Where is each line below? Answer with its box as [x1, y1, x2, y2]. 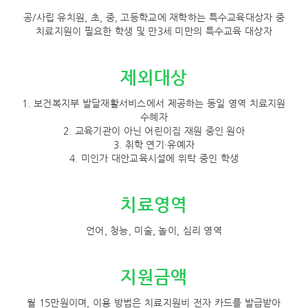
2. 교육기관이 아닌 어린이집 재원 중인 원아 [63, 125, 245, 136]
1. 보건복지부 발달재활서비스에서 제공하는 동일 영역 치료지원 [22, 98, 286, 109]
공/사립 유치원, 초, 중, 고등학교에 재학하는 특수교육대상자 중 [23, 12, 285, 23]
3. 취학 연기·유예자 [113, 139, 195, 150]
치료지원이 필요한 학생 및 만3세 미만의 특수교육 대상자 [36, 25, 272, 36]
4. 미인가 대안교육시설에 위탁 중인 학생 [69, 153, 239, 164]
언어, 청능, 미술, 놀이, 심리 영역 [86, 225, 222, 236]
